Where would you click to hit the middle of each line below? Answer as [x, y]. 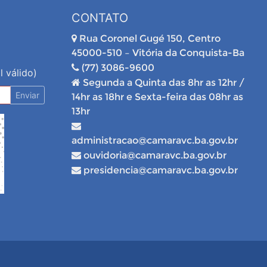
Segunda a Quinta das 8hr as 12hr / [162, 83]
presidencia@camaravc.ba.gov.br [159, 170]
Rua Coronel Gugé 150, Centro [148, 38]
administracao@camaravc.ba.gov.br [154, 140]
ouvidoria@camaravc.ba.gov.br [153, 155]
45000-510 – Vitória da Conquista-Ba [158, 53]
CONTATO [100, 18]
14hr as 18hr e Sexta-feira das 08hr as [157, 97]
